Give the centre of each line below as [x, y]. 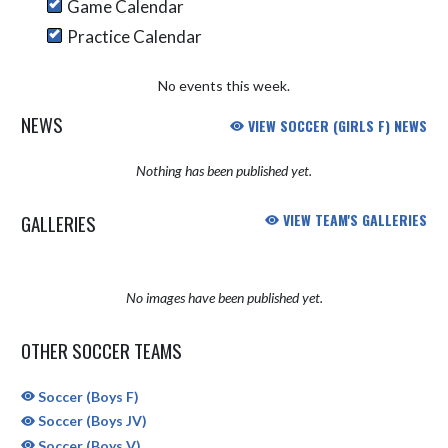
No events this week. [224, 85]
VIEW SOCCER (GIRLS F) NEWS [335, 125]
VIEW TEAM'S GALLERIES [353, 219]
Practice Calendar [134, 36]
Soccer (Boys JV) [91, 421]
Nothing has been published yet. [224, 170]
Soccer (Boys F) [87, 396]
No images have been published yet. [224, 297]
